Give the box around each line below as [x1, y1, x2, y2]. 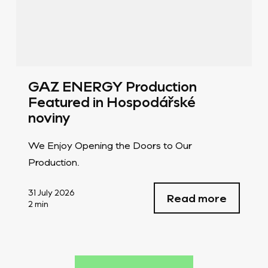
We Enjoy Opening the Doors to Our [28, 138, 192, 151]
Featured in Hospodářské [28, 92, 196, 111]
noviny [28, 108, 70, 126]
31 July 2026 [28, 186, 75, 198]
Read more [167, 190, 227, 205]
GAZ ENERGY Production [28, 77, 197, 95]
